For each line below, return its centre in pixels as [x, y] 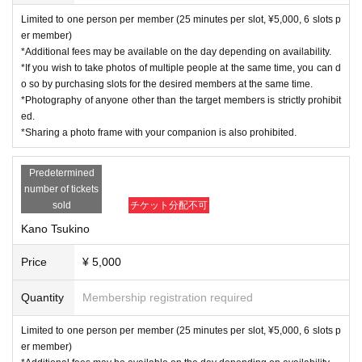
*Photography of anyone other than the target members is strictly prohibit [181, 100]
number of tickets [61, 189]
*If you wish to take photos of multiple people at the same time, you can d [181, 67]
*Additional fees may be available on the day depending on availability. [176, 51]
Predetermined [61, 173]
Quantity [42, 297]
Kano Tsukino [55, 228]
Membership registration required [168, 297]
